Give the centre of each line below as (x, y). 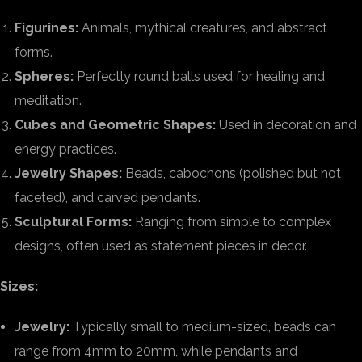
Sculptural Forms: (73, 222)
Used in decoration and (286, 125)
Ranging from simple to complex (232, 222)
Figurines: (46, 28)
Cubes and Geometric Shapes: (115, 125)
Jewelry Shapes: (68, 173)
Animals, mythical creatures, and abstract (203, 28)
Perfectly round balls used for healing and (199, 76)
